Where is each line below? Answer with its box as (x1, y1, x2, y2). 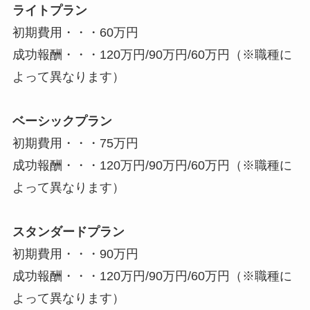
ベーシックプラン (12, 113, 112, 128)
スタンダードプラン (12, 224, 125, 239)
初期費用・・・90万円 (12, 246, 138, 261)
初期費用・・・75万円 (12, 136, 138, 150)
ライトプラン (12, 3, 87, 17)
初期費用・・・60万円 (12, 25, 138, 39)
